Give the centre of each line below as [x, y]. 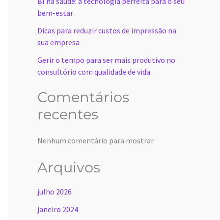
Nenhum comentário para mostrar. [96, 140]
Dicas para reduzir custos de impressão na [107, 31]
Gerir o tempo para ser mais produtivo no [106, 60]
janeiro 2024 [58, 209]
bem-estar [55, 13]
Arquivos [69, 167]
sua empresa [58, 42]
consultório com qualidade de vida [94, 72]
